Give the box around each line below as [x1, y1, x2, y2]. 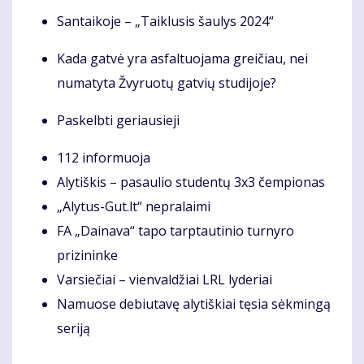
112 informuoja [57, 149, 150, 167]
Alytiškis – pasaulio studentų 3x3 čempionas [57, 173, 325, 192]
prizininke [57, 246, 118, 265]
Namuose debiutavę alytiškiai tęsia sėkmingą [57, 295, 331, 314]
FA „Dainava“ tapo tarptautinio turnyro [57, 222, 294, 240]
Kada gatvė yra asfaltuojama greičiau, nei [57, 50, 308, 68]
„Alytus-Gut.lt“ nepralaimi [57, 197, 210, 216]
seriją [57, 319, 90, 338]
